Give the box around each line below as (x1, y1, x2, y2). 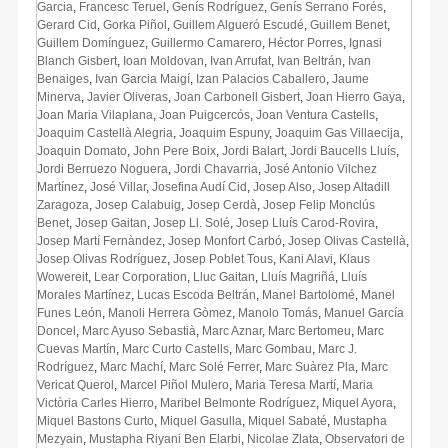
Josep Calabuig (95, 197, 181, 212)
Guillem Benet (310, 17, 387, 32)
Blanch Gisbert (37, 53, 117, 68)
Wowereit (37, 269, 88, 284)
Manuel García (324, 305, 404, 320)
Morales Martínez (37, 287, 131, 302)
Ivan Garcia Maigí (95, 71, 190, 86)
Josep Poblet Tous (173, 251, 273, 266)
